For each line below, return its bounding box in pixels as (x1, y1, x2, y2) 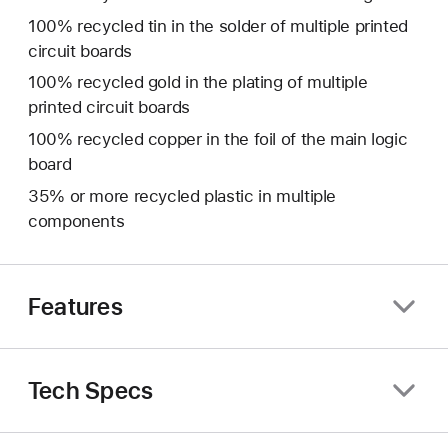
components (28, 211, 125, 232)
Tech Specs (28, 375, 154, 405)
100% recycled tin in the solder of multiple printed (28, 15, 408, 36)
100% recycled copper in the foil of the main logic (28, 129, 408, 150)
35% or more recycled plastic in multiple (28, 186, 337, 207)
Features (28, 291, 123, 321)
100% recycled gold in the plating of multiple (28, 72, 368, 93)
